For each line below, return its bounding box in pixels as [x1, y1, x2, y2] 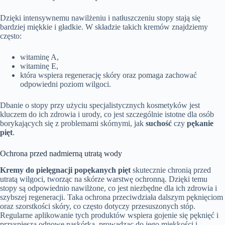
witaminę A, [20, 53, 59, 62]
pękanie [187, 119, 213, 128]
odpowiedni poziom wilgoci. [20, 80, 111, 89]
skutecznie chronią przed [131, 166, 211, 175]
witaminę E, [20, 62, 58, 71]
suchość [146, 119, 172, 128]
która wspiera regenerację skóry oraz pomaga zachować [20, 71, 197, 80]
